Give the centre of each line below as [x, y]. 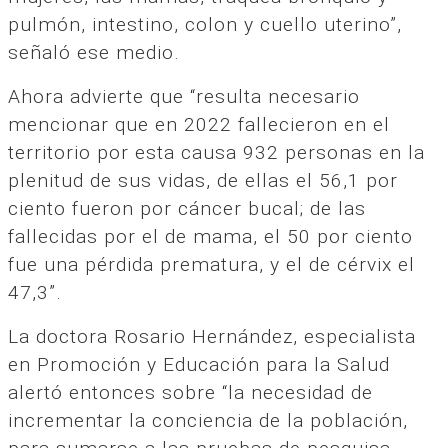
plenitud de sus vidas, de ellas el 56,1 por [203, 180]
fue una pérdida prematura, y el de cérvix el [211, 264]
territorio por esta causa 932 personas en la [216, 152]
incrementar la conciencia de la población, [208, 420]
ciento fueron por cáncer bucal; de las [187, 208]
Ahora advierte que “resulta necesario [184, 96]
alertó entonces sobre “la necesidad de [190, 392]
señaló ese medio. [94, 52]
